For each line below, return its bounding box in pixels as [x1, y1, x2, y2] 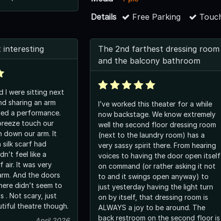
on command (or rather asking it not [98, 161, 216, 170]
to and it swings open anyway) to [98, 172, 209, 181]
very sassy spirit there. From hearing [98, 141, 216, 149]
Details [91, 11, 117, 22]
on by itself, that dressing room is [98, 192, 208, 201]
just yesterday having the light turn [98, 182, 213, 191]
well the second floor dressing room [98, 120, 216, 129]
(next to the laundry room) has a [98, 130, 205, 139]
